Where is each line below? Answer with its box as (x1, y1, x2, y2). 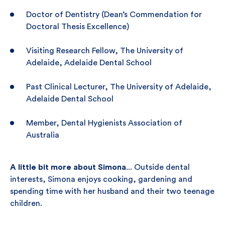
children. (10, 199, 42, 207)
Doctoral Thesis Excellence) (26, 23, 129, 31)
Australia (26, 131, 59, 139)
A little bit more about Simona (10, 163, 126, 171)
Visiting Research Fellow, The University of (26, 47, 183, 55)
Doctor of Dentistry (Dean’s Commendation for (26, 11, 202, 19)
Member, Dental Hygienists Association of (26, 119, 182, 127)
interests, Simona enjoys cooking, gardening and (10, 175, 192, 183)
